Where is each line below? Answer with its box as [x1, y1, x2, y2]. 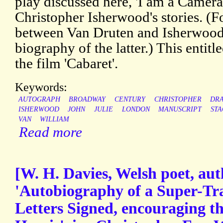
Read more [19, 124, 82, 140]
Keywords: [15, 80, 67, 94]
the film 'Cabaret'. [15, 55, 118, 72]
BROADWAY [69, 96, 106, 104]
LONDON [121, 106, 150, 113]
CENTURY [114, 96, 145, 104]
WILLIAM [40, 115, 70, 123]
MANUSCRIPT [158, 106, 202, 113]
